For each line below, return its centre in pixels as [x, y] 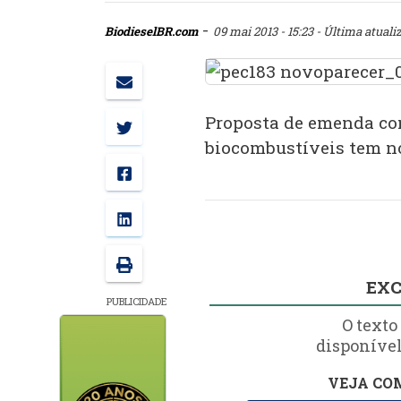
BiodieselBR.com [151, 31]
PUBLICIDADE [137, 301]
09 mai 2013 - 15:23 [264, 31]
